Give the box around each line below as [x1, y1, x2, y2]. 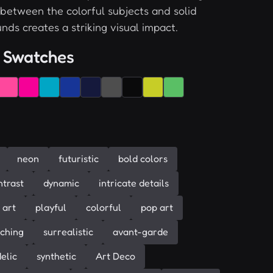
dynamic [43, 177, 79, 189]
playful [35, 202, 66, 213]
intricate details [99, 177, 169, 189]
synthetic [37, 250, 76, 262]
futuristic [58, 153, 99, 165]
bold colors [118, 153, 168, 165]
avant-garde [113, 226, 168, 238]
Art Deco [96, 250, 135, 262]
